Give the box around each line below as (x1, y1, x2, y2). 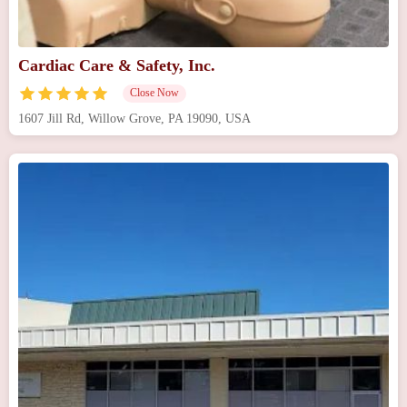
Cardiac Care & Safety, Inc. (18, 55, 215, 74)
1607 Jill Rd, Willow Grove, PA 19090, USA (18, 111, 251, 125)
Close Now (130, 85, 179, 99)
